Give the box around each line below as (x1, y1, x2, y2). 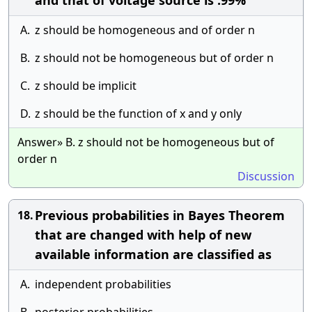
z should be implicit (35, 78, 136, 93)
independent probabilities (35, 276, 171, 292)
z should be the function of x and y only (35, 106, 242, 121)
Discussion (237, 169, 295, 184)
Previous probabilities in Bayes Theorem (35, 207, 285, 224)
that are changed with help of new (35, 226, 251, 243)
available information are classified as (35, 246, 272, 263)
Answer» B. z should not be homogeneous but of (17, 134, 274, 150)
